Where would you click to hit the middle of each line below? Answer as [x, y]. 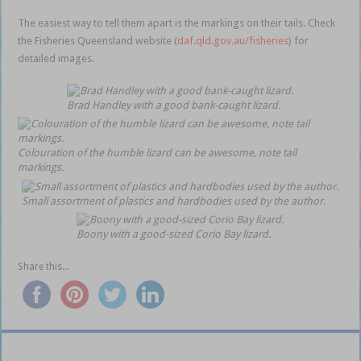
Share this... [44, 267]
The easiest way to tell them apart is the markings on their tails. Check [177, 23]
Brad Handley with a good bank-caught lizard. [174, 106]
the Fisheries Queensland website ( [98, 40]
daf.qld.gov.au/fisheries [233, 40]
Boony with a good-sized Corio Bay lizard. [174, 234]
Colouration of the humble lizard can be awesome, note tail [158, 153]
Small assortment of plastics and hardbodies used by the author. [174, 201]
